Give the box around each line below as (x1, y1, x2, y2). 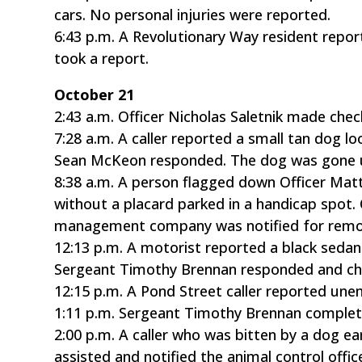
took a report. (54, 48, 149, 68)
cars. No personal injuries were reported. (54, 4, 331, 24)
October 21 (54, 84, 135, 104)
